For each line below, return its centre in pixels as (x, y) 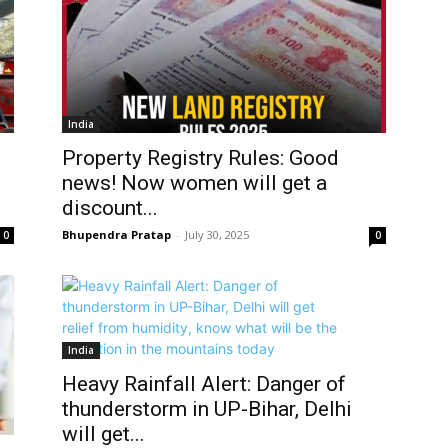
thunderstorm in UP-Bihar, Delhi (207, 409)
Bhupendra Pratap (116, 234)
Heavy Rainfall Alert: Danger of (204, 384)
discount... (110, 208)
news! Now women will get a (194, 183)
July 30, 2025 (217, 234)
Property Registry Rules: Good (200, 158)
